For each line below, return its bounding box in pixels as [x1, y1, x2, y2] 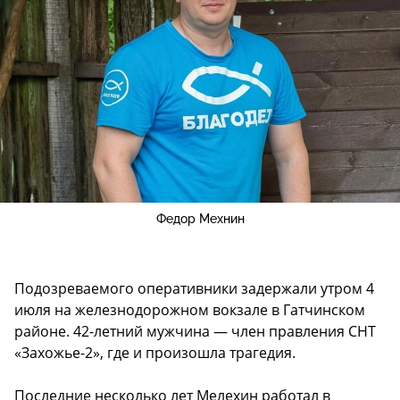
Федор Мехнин [155, 211, 245, 226]
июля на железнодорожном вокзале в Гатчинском [14, 299, 365, 320]
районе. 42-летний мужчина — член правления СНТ [14, 321, 376, 341]
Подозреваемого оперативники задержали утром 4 [14, 278, 374, 298]
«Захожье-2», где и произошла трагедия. [14, 342, 296, 362]
